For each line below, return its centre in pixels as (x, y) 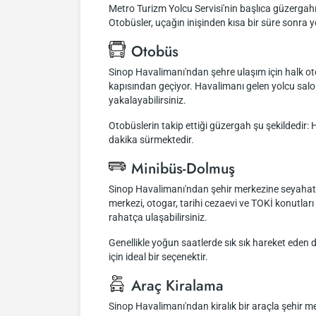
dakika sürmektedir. (151, 140)
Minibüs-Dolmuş (183, 169)
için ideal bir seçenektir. (158, 257)
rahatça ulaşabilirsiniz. (158, 217)
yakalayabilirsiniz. (147, 100)
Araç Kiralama (177, 286)
